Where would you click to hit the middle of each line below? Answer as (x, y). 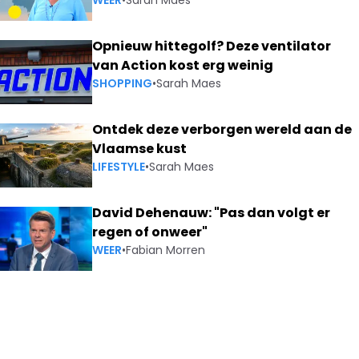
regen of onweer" (150, 232)
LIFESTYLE (119, 167)
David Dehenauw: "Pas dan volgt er (212, 213)
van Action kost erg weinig (183, 65)
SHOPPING (123, 83)
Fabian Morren (166, 250)
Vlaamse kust (140, 149)
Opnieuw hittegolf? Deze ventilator (212, 46)
